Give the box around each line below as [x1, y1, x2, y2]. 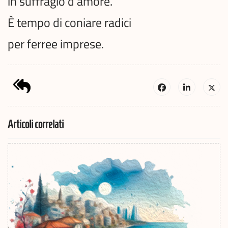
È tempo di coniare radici [8, 13, 131, 32]
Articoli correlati [8, 118, 64, 130]
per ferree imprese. [8, 35, 104, 53]
